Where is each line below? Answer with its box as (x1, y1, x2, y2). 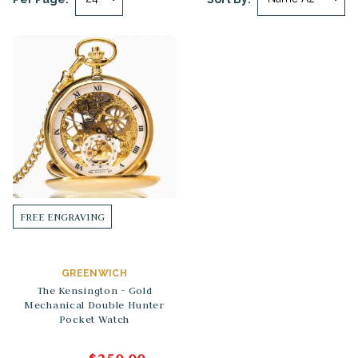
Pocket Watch (58, 312, 130, 325)
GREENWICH (62, 268, 127, 279)
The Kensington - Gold (36, 284, 153, 296)
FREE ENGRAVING (20, 210, 105, 223)
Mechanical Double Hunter (24, 298, 165, 311)
